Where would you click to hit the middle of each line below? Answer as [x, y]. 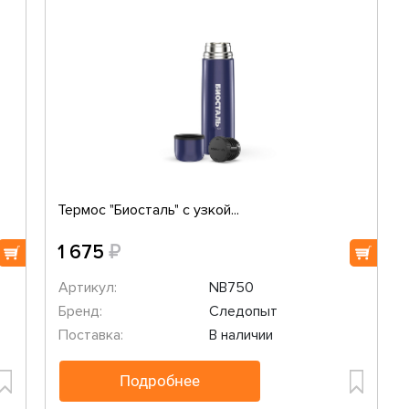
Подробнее [160, 381]
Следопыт [243, 311]
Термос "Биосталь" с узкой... [148, 210]
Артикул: [88, 288]
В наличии [241, 335]
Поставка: [91, 335]
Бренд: [80, 311]
